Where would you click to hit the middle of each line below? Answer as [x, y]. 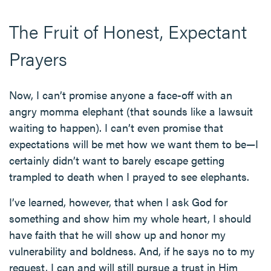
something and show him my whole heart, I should [130, 218]
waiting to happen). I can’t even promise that [116, 128]
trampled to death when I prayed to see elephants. [129, 177]
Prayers [38, 59]
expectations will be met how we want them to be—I [134, 144]
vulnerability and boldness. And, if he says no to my [132, 251]
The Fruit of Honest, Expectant [128, 31]
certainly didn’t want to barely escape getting [117, 160]
